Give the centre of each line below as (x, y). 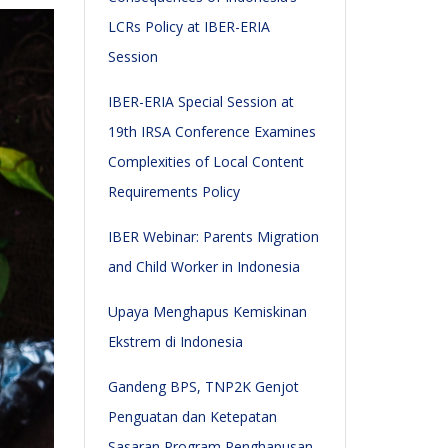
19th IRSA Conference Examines (211, 131)
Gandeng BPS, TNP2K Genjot (203, 386)
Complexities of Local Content (205, 161)
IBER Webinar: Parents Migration (213, 236)
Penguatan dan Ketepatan (192, 416)
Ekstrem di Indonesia (175, 341)
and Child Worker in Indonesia (203, 266)
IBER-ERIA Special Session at (200, 101)
